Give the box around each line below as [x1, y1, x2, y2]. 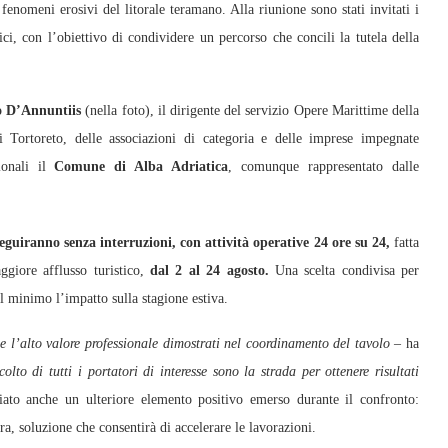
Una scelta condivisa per [268, 263, 420, 278]
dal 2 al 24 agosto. [150, 263, 269, 278]
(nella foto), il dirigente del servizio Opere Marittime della [81, 103, 419, 118]
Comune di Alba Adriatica [45, 159, 229, 174]
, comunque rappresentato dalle [228, 159, 419, 174]
